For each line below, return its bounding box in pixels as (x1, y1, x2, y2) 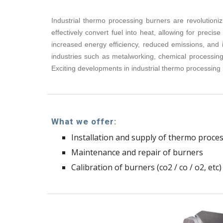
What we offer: (51, 116, 117, 126)
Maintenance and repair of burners (71, 147, 203, 158)
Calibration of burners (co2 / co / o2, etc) (71, 162, 222, 173)
